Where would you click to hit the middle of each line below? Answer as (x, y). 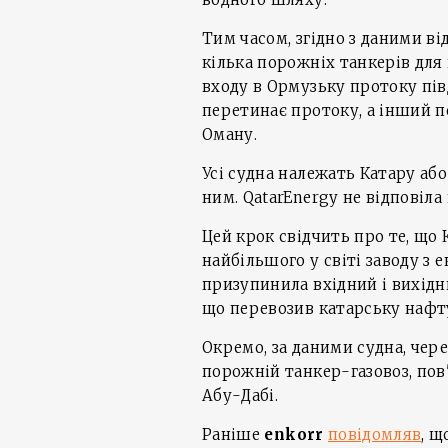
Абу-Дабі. (240, 395)
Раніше (233, 434)
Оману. (230, 134)
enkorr (294, 434)
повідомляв (374, 434)
